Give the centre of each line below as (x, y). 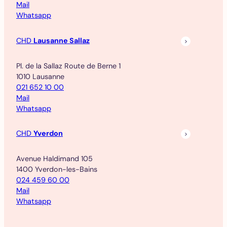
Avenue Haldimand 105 (54, 159)
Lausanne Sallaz (62, 40)
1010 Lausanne (40, 76)
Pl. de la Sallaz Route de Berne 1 (68, 66)
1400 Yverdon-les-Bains (57, 169)
